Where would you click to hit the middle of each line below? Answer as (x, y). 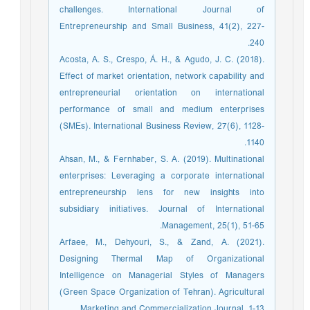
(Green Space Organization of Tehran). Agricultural (165, 292)
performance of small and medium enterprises (165, 110)
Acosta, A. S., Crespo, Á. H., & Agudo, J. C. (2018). (165, 60)
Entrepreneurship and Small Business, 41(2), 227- (165, 27)
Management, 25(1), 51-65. (217, 226)
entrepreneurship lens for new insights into (165, 193)
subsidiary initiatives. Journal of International (165, 209)
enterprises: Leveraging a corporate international (165, 176)
